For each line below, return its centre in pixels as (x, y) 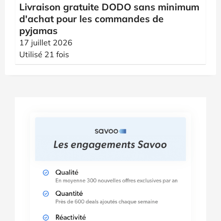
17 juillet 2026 (46, 42)
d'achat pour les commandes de (92, 19)
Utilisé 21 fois (44, 54)
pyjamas (38, 31)
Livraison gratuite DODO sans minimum (109, 7)
